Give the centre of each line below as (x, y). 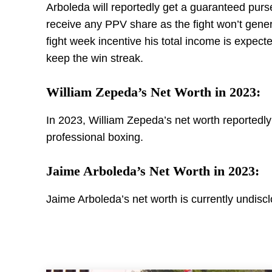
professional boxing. (95, 137)
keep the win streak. (95, 58)
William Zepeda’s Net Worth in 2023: (153, 92)
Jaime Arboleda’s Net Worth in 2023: (153, 171)
